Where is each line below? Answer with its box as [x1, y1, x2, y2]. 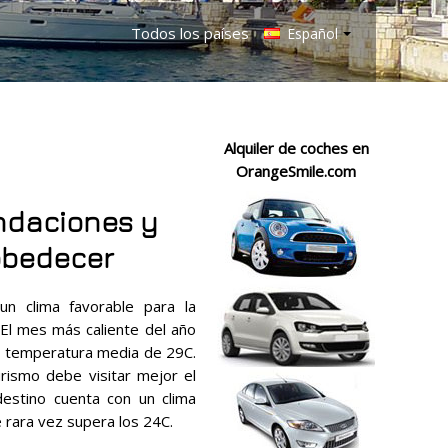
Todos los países [131, 23, 249, 43]
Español [283, 24, 338, 43]
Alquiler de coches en [223, 138, 369, 158]
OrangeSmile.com [236, 161, 356, 181]
